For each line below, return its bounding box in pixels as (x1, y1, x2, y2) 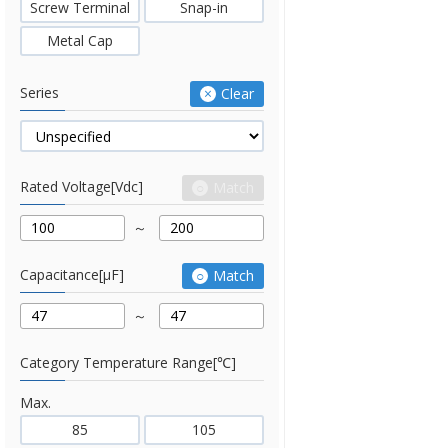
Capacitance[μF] (20, 265, 124, 284)
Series (20, 83, 59, 102)
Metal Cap (47, 31, 113, 50)
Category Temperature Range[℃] (20, 353, 236, 372)
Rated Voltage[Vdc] (20, 177, 143, 196)
